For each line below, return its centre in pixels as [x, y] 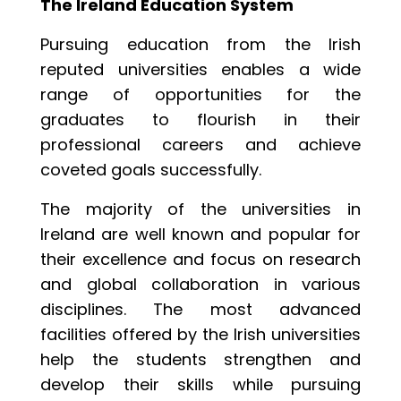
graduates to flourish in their [200, 120]
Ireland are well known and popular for [200, 235]
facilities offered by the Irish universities [200, 335]
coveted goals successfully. [151, 170]
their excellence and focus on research [200, 260]
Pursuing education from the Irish [200, 45]
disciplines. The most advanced [200, 310]
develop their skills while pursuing [200, 385]
